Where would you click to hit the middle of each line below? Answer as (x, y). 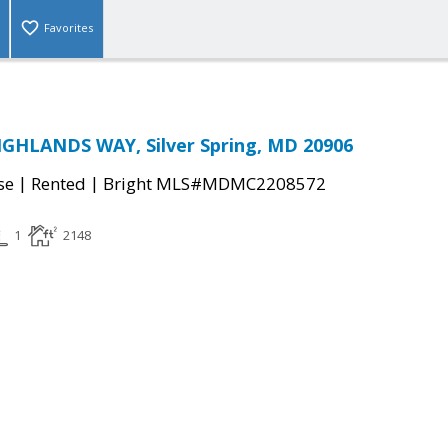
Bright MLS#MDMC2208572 (214, 184)
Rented (58, 184)
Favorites (68, 28)
